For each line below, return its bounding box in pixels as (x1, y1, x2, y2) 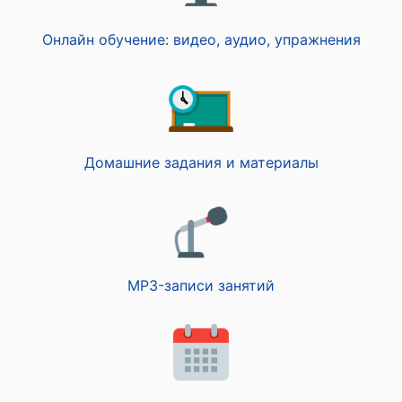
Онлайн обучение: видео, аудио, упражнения (41, 31, 361, 48)
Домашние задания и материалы (83, 153, 319, 171)
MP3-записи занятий (127, 276, 275, 294)
